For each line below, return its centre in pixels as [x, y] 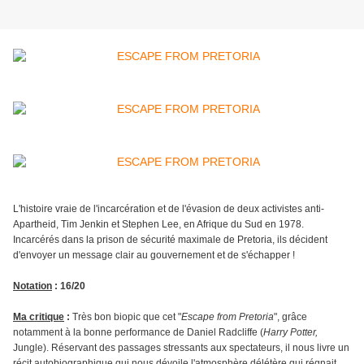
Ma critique [39, 317]
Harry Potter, [290, 333]
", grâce [290, 317]
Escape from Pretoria [227, 317]
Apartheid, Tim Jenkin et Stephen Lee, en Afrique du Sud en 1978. [158, 225]
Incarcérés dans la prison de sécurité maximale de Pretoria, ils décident [170, 240]
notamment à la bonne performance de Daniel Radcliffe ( [138, 333]
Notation [32, 286]
